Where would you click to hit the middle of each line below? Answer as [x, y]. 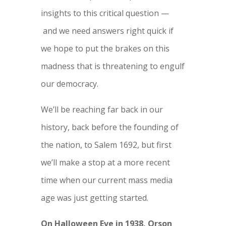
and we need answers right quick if [107, 31]
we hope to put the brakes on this [105, 49]
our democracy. [69, 84]
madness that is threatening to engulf [112, 66]
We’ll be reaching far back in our [102, 110]
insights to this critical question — [105, 13]
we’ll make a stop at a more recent [105, 163]
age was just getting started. [94, 198]
